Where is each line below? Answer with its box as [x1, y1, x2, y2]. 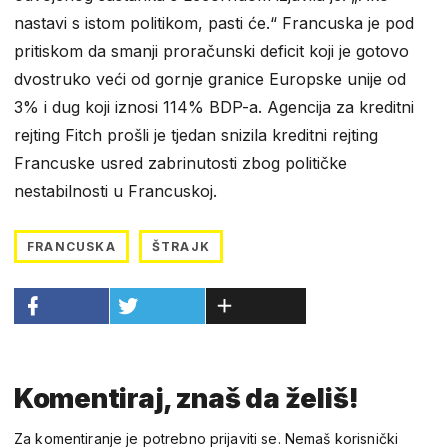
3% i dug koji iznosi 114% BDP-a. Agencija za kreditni [14, 96, 414, 117]
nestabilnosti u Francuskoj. [14, 180, 217, 201]
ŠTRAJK [151, 238, 211, 254]
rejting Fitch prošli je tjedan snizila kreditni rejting [14, 124, 378, 145]
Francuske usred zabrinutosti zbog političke [14, 152, 347, 173]
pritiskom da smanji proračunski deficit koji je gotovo [14, 40, 409, 61]
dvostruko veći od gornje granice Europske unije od [14, 68, 406, 89]
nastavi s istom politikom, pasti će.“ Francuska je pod [14, 12, 414, 33]
